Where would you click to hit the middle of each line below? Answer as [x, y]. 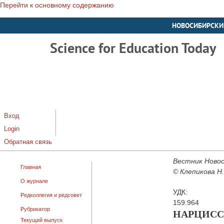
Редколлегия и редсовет [51, 195]
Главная [31, 167]
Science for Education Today [133, 48]
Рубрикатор [35, 209]
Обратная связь [28, 142]
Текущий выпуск [41, 220]
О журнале [34, 181]
